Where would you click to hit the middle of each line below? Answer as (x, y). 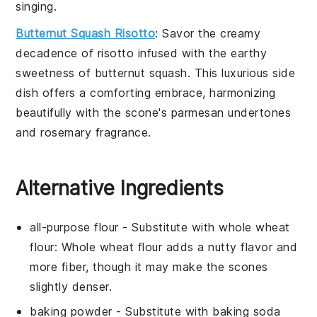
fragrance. (121, 132)
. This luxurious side (241, 73)
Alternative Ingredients (120, 188)
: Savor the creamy (208, 33)
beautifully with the (70, 112)
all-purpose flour (74, 227)
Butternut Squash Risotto (86, 33)
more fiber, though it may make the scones (149, 266)
